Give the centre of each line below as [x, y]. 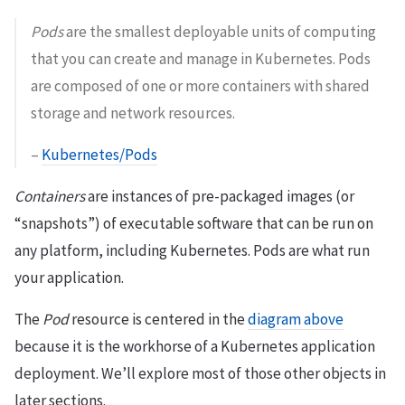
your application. [69, 277]
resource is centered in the [158, 319]
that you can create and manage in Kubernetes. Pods [201, 58]
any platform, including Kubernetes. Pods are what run [192, 250]
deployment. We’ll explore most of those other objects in [200, 373]
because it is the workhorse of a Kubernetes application [195, 346]
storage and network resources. [133, 113]
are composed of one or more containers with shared [200, 85]
